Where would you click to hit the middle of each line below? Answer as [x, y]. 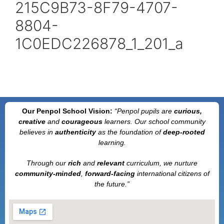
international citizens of [172, 173]
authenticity [75, 132]
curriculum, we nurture [161, 163]
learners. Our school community [155, 121]
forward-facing [110, 173]
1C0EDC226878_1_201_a [99, 43]
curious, [188, 111]
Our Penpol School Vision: [68, 111]
